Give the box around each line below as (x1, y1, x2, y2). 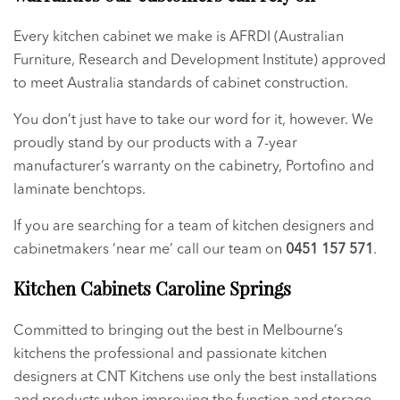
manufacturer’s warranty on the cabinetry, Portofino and (13, 159, 374, 174)
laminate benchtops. (13, 182, 146, 197)
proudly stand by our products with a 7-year (13, 136, 297, 151)
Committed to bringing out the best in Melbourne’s (13, 323, 343, 338)
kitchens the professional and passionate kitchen (13, 346, 327, 362)
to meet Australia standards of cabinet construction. (13, 76, 348, 91)
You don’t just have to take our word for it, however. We (13, 112, 373, 128)
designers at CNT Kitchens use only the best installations (13, 370, 377, 385)
